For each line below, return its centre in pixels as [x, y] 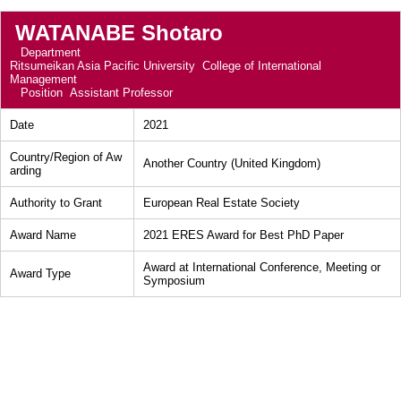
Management [43, 79]
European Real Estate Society [222, 203]
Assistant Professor [121, 93]
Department [49, 52]
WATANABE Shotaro [119, 33]
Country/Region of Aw [66, 157]
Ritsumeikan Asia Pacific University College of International [166, 66]
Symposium [174, 281]
